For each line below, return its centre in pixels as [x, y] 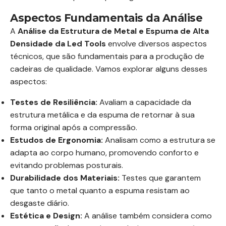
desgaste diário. [40, 203]
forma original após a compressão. [74, 127]
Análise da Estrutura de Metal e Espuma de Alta [113, 31]
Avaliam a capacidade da [144, 102]
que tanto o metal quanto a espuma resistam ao [100, 190]
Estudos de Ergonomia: [56, 140]
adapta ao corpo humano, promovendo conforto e [104, 153]
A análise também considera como [147, 216]
